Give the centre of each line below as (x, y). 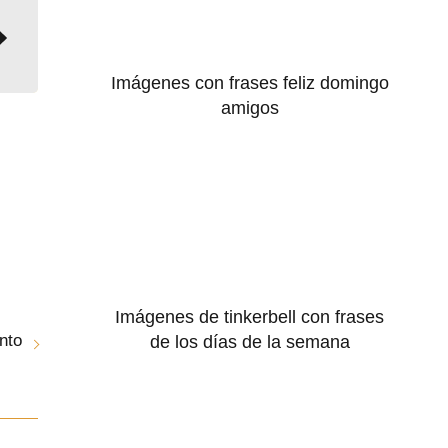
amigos (249, 108)
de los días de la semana (249, 341)
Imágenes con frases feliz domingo (249, 83)
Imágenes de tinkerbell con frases (250, 316)
